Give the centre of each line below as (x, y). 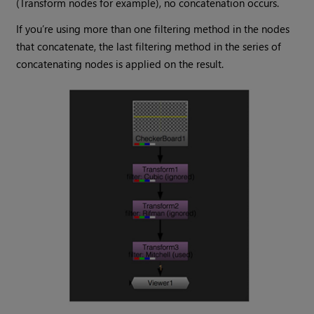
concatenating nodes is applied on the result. (120, 64)
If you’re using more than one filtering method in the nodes (153, 29)
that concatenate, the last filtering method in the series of (149, 47)
